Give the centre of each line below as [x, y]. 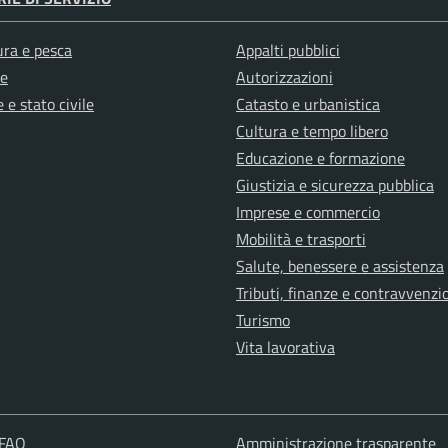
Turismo [263, 320]
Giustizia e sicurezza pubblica [335, 185]
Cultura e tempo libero [312, 131]
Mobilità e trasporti [301, 239]
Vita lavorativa [285, 347]
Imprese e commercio [308, 212]
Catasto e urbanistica [308, 104]
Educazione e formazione [320, 158]
